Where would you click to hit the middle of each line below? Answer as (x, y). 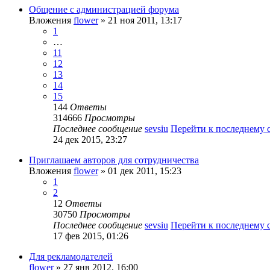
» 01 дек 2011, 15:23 (140, 171)
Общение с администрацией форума (104, 10)
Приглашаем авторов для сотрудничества (114, 160)
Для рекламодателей (71, 257)
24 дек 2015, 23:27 (90, 140)
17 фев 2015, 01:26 (91, 236)
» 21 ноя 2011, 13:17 (140, 20)
